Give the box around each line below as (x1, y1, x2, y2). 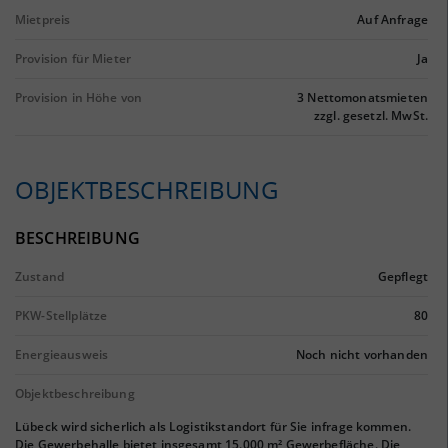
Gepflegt (377, 268, 428, 285)
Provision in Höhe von (15, 89, 143, 106)
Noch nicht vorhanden (296, 346, 428, 363)
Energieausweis (15, 346, 109, 363)
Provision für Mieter (15, 50, 131, 67)
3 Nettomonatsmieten (297, 89, 428, 106)
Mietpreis (15, 11, 71, 28)
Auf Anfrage (357, 11, 428, 28)
